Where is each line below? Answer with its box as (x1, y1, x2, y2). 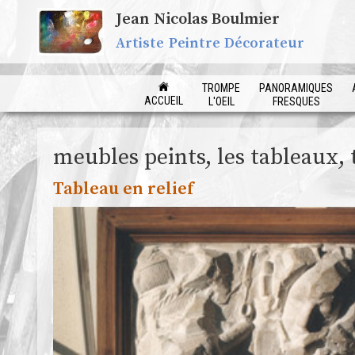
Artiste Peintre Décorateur (116, 34, 304, 52)
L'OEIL (208, 95, 235, 108)
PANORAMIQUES (259, 82, 333, 94)
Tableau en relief (53, 178, 193, 200)
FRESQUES (272, 95, 320, 108)
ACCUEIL (144, 94, 183, 107)
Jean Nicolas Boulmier (116, 10, 280, 29)
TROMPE (202, 82, 240, 94)
